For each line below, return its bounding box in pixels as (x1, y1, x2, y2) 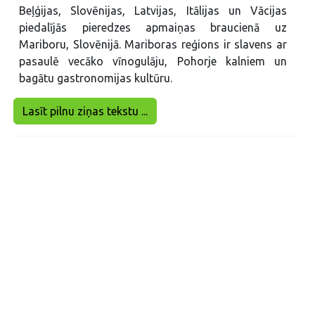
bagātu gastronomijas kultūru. (19, 72, 173, 85)
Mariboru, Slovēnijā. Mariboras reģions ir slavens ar (19, 38, 287, 51)
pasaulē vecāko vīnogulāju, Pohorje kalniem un (19, 55, 287, 68)
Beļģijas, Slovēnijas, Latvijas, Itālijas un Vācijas (19, 4, 287, 18)
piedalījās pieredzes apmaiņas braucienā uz (19, 21, 287, 34)
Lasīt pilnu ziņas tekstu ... (22, 105, 148, 118)
